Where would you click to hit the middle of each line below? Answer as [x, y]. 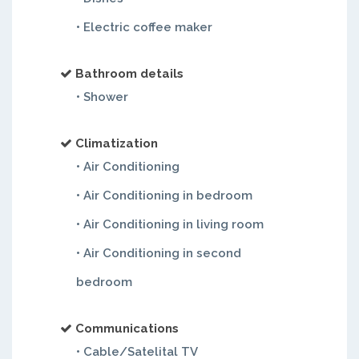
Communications [127, 329]
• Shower [102, 97]
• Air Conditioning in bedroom [164, 196]
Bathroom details [129, 74]
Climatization [117, 143]
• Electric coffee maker [144, 27]
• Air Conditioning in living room [170, 224]
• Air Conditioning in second [159, 253]
